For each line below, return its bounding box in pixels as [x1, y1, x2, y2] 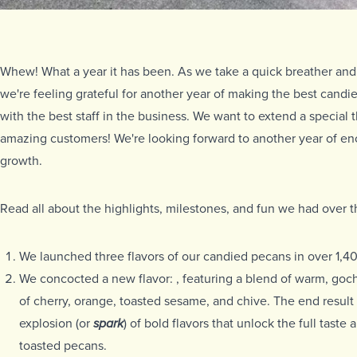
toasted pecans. [19, 336, 107, 355]
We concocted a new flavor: [19, 269, 176, 288]
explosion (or [19, 314, 93, 332]
